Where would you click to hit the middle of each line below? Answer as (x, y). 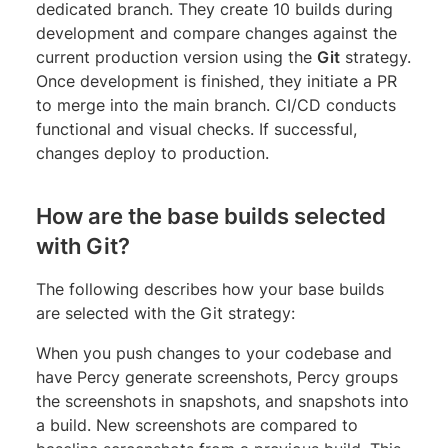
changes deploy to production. (152, 152)
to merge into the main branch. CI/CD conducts (216, 104)
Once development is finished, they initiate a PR (216, 80)
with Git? (83, 245)
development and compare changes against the (216, 32)
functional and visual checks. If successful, (196, 128)
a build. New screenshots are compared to (197, 424)
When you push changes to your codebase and (214, 352)
